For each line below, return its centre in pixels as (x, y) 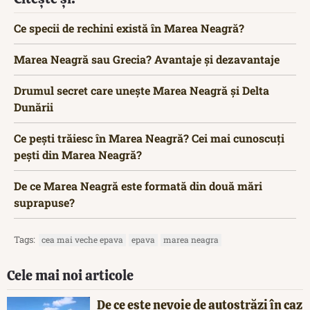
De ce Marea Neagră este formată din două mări (138, 185)
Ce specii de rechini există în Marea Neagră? (129, 28)
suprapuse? (44, 202)
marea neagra (191, 239)
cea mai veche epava (82, 239)
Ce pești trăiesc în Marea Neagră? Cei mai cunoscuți (149, 138)
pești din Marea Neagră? (78, 154)
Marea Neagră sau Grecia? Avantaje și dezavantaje (147, 59)
